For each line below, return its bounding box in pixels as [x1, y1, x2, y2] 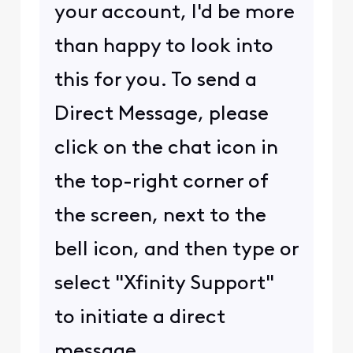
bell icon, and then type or [54, 240, 299, 260]
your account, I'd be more [54, 2, 295, 23]
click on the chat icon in [54, 138, 278, 158]
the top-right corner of [54, 172, 268, 192]
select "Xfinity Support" [54, 273, 274, 294]
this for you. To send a [54, 70, 257, 91]
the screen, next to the [54, 206, 266, 226]
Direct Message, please [54, 104, 269, 124]
